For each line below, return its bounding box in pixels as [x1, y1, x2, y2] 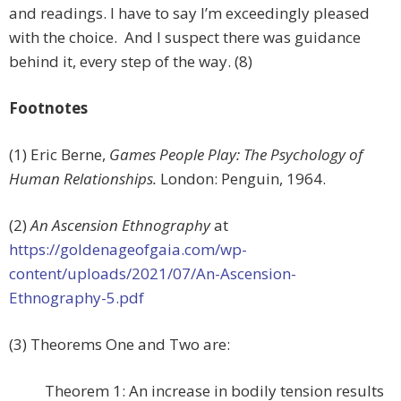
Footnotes [9, 98, 88, 119]
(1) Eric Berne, [9, 144, 109, 166]
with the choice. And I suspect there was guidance [9, 27, 361, 48]
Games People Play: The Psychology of [109, 144, 363, 166]
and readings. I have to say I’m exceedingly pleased [9, 3, 370, 24]
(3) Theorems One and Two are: [9, 334, 230, 355]
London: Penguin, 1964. [160, 168, 326, 190]
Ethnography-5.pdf [9, 287, 144, 309]
